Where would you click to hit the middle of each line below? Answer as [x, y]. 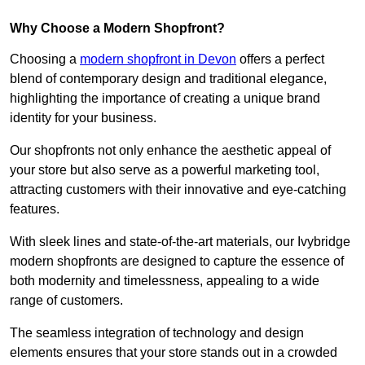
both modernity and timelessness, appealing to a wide [165, 281]
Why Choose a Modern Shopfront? [117, 29]
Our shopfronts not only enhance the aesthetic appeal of [170, 151]
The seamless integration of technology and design [157, 333]
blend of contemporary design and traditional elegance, [168, 79]
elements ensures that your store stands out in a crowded [174, 353]
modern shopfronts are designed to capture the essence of [177, 262]
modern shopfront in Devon [158, 59]
